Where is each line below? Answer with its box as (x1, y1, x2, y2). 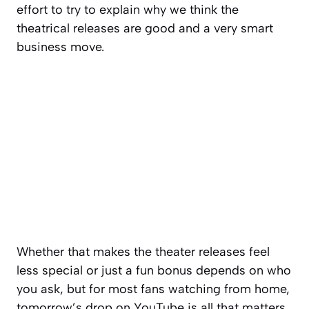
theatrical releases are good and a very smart (17, 20, 273, 36)
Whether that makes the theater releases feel (17, 244, 270, 260)
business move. (17, 39, 104, 54)
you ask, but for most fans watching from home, (17, 281, 290, 297)
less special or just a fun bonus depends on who (17, 263, 291, 279)
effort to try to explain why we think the (17, 1, 239, 17)
